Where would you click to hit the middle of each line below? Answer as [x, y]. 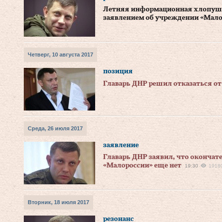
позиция [118, 71]
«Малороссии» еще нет [142, 166]
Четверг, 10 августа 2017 [60, 55]
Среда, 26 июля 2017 [55, 128]
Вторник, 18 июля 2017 [58, 202]
